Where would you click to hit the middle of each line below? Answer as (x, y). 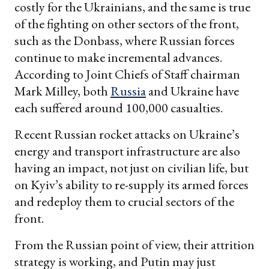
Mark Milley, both (62, 91)
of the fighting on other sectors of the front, (127, 23)
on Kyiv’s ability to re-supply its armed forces (131, 184)
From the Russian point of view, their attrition (134, 244)
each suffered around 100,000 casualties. (119, 107)
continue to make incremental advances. (118, 57)
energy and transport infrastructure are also (127, 151)
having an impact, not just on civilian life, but (131, 168)
